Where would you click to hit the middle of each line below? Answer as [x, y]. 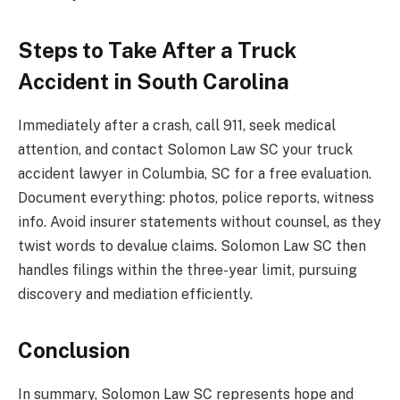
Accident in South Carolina [154, 81]
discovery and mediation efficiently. [135, 294]
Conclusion [74, 350]
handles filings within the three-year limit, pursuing [187, 270]
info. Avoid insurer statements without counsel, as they [200, 221]
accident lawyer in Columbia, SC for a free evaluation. [195, 173]
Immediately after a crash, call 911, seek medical [177, 125]
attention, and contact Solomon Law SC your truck [185, 149]
